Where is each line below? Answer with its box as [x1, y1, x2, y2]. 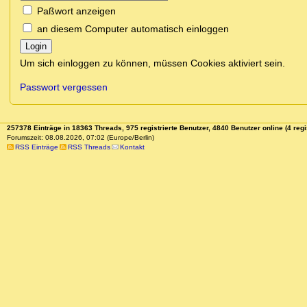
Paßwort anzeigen [37, 5, 116, 17]
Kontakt [119, 143, 145, 151]
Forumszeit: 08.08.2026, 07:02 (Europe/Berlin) [6, 134, 154, 142]
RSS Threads [67, 143, 110, 151]
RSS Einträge [14, 143, 58, 151]
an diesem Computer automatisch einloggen [37, 23, 229, 35]
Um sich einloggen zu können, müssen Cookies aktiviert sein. [20, 58, 285, 69]
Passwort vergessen [20, 82, 108, 93]
